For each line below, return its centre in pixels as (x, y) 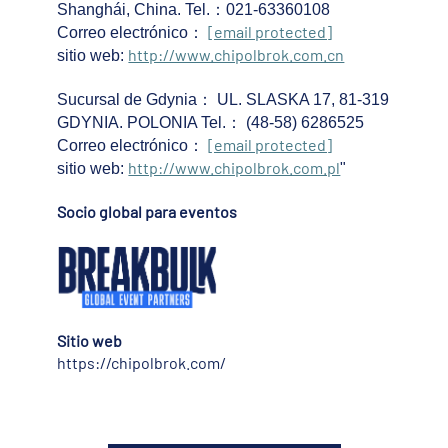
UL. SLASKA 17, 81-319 (301, 100)
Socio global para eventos (147, 212)
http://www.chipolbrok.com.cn (236, 55)
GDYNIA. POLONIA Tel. (142, 123)
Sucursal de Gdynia (127, 100)
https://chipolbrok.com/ (142, 363)
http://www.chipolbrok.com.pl (234, 168)
